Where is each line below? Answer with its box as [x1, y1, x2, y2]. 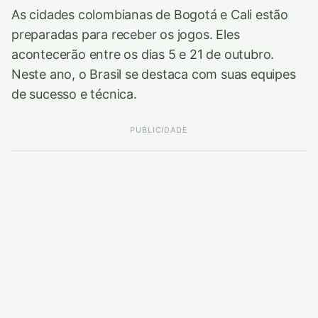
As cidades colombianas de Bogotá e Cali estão [11, 7, 289, 22]
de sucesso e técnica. [11, 87, 137, 102]
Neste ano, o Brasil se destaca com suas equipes [11, 67, 296, 82]
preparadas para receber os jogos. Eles [11, 27, 240, 42]
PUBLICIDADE [130, 125, 188, 135]
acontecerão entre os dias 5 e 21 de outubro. [11, 47, 275, 62]
